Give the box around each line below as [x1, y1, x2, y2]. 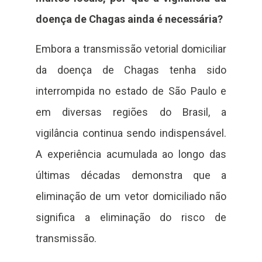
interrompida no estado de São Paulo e [35, 84, 227, 97]
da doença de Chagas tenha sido [35, 63, 227, 76]
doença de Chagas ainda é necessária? [35, 13, 223, 26]
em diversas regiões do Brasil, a [35, 105, 227, 118]
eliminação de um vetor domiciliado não [35, 189, 227, 202]
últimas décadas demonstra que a [35, 168, 227, 181]
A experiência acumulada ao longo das [35, 147, 227, 160]
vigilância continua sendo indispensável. [35, 126, 227, 139]
